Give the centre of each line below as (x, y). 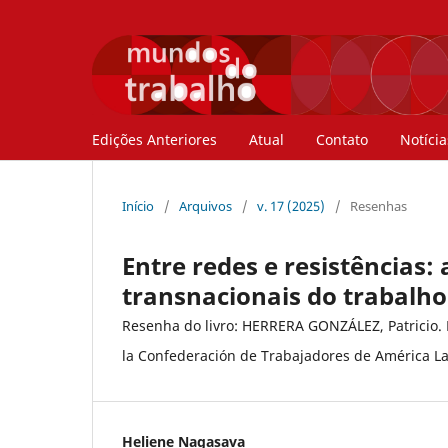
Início (138, 205)
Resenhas (378, 205)
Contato (342, 139)
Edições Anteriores (154, 139)
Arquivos (205, 205)
